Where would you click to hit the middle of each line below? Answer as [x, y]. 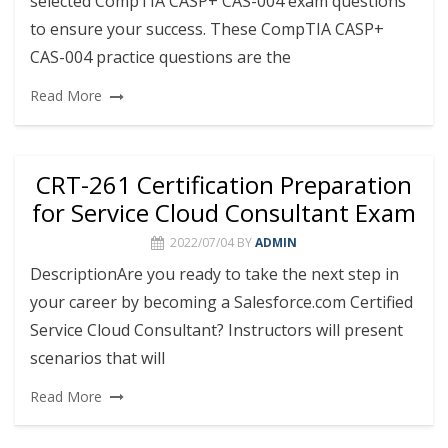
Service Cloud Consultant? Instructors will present [216, 329]
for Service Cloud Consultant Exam [224, 212]
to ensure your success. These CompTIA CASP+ [207, 29]
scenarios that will [97, 357]
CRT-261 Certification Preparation [224, 184]
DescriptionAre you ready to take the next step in [214, 273]
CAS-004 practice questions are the [160, 57]
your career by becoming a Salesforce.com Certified [221, 301]
